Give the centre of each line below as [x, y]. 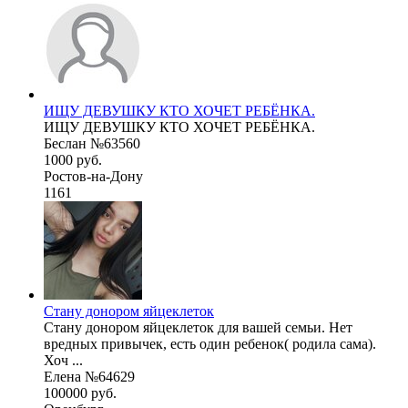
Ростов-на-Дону [93, 176]
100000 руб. [80, 393]
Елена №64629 [89, 376]
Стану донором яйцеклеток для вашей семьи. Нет [198, 327]
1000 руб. [73, 159]
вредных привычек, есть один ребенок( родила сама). [210, 343]
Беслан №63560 [92, 143]
